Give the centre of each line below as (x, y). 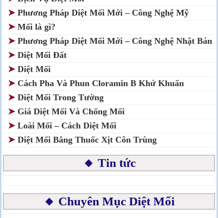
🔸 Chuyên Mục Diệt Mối (109, 201)
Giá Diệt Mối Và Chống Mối (71, 112)
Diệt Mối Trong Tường (61, 98)
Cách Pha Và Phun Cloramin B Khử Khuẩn (101, 83)
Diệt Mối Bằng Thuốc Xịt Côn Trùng (87, 140)
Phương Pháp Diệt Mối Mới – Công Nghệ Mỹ (103, 13)
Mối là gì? (38, 27)
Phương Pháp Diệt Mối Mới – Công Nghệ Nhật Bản (115, 41)
